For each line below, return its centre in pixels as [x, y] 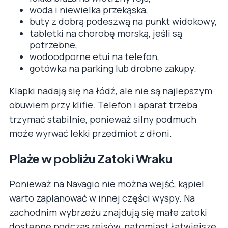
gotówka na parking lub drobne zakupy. [113, 68]
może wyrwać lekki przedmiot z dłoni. [91, 134]
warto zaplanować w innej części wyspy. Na [102, 198]
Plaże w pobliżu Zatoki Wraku [91, 159]
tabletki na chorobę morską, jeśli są [106, 33]
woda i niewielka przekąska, [89, 10]
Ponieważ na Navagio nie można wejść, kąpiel [107, 184]
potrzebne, [53, 45]
